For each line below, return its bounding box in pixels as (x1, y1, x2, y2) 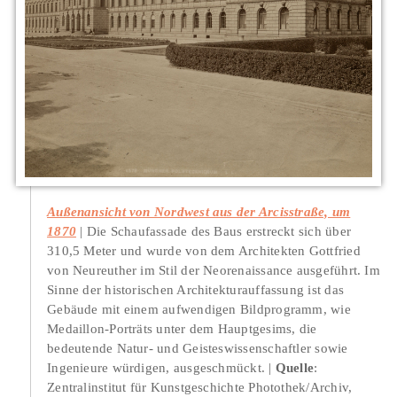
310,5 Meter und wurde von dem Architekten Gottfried (47, 243, 361, 259)
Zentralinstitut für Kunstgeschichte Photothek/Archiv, (47, 379, 353, 395)
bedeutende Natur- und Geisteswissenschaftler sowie (47, 340, 348, 356)
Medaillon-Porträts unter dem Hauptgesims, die (47, 321, 317, 337)
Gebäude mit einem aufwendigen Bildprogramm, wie (47, 301, 351, 317)
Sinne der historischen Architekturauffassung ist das (47, 282, 344, 298)
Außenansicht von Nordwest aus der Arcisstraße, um (47, 204, 351, 220)
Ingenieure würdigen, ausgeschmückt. (47, 360, 266, 376)
